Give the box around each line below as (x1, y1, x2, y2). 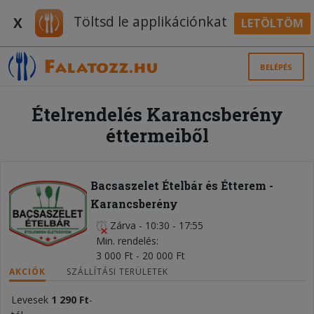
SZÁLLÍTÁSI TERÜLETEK (67, 266, 168, 278)
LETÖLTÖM (240, 15, 303, 31)
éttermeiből (105, 123, 209, 147)
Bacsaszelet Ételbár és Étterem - (90, 178, 273, 193)
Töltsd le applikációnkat (70, 12, 227, 32)
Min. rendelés (95, 234, 156, 247)
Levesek (11, 293, 51, 306)
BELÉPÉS (260, 61, 293, 72)
